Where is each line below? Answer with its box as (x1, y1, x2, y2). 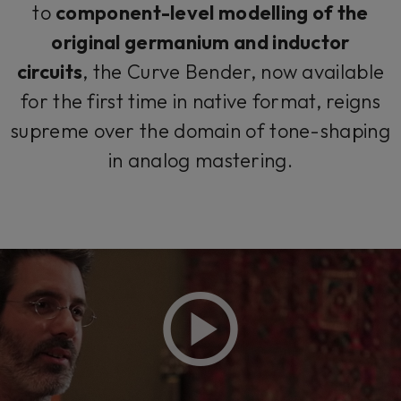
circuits (16, 58, 83, 84)
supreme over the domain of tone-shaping (11, 117, 390, 143)
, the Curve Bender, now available (82, 58, 385, 84)
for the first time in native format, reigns (21, 88, 380, 114)
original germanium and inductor (51, 29, 350, 55)
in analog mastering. (107, 147, 293, 173)
